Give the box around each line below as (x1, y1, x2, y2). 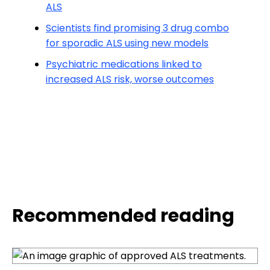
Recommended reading (12, 202, 234, 229)
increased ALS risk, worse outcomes (46, 72, 214, 87)
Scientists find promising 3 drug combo (46, 21, 229, 36)
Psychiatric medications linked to (46, 57, 202, 72)
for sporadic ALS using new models (46, 36, 209, 51)
